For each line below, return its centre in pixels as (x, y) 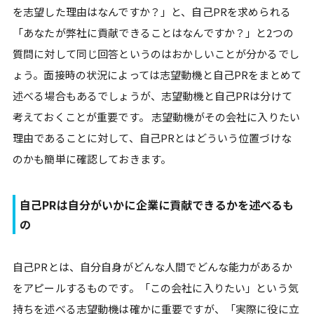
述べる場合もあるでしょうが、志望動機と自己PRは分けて (152, 95)
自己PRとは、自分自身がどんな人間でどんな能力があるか (152, 266)
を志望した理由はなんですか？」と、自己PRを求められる (152, 11)
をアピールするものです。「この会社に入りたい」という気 (156, 287)
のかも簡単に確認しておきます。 (94, 158)
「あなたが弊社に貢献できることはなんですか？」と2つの (153, 32)
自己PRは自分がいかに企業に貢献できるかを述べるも (157, 204)
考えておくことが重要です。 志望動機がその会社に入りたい (156, 116)
